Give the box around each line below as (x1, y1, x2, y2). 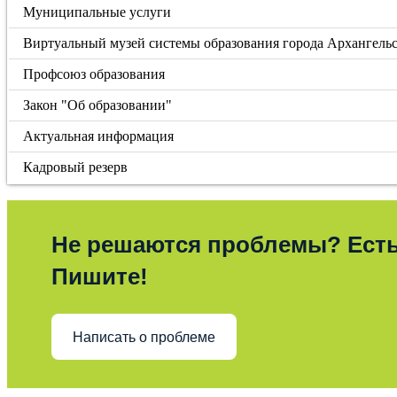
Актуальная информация (23, 128, 175, 144)
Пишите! (51, 263, 148, 290)
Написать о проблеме (73, 329, 215, 345)
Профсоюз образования (23, 66, 166, 82)
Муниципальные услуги (23, 4, 172, 19)
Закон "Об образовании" (23, 97, 173, 113)
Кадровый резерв (23, 160, 128, 175)
